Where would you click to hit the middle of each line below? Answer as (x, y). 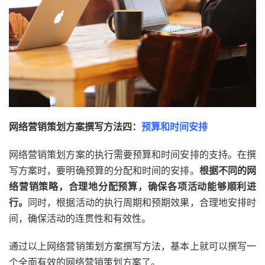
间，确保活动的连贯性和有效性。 (80, 219)
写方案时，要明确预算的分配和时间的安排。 (104, 171)
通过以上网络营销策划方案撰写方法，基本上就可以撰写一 (132, 246)
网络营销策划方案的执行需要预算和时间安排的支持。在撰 (132, 155)
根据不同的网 (228, 171)
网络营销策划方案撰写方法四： (75, 127)
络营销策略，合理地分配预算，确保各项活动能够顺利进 (132, 187)
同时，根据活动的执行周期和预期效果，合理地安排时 (142, 203)
